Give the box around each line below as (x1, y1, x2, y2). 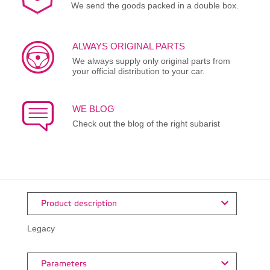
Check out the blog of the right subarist (72, 118, 220, 128)
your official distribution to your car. (72, 66, 205, 76)
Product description (38, 198, 117, 209)
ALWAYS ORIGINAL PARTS (72, 40, 185, 51)
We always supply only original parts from (72, 55, 230, 66)
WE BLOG (72, 103, 115, 114)
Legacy (27, 223, 55, 233)
